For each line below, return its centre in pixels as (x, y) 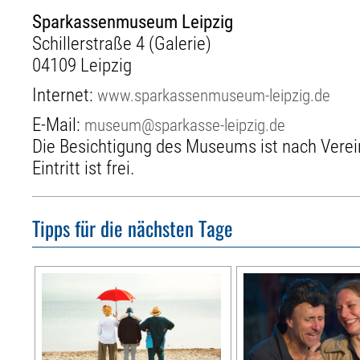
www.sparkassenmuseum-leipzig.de (214, 95)
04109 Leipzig (82, 65)
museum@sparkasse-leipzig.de (185, 125)
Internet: (65, 95)
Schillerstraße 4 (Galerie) (122, 43)
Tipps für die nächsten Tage (133, 228)
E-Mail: (59, 125)
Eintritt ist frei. (84, 168)
